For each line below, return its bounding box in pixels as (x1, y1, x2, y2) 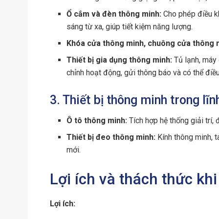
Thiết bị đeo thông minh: (66, 132, 156, 142)
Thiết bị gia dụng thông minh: (66, 55, 173, 65)
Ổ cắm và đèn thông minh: (66, 9, 162, 19)
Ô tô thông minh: (66, 116, 128, 126)
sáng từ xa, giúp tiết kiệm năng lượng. (66, 22, 193, 31)
